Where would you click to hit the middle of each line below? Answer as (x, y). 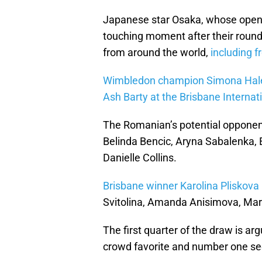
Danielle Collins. (140, 158)
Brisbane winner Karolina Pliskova (181, 186)
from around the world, (156, 53)
